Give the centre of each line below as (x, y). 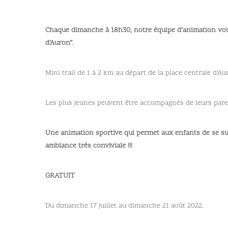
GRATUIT (60, 176)
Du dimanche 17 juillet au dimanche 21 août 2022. (124, 206)
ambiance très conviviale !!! (90, 146)
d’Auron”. (60, 43)
